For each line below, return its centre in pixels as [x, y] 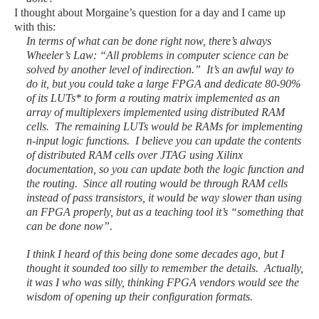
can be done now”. [69, 226]
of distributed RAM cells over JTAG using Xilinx [135, 155]
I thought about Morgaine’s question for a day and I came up [150, 12]
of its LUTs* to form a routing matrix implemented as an [153, 98]
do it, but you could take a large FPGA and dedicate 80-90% [163, 84]
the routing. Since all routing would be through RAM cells [157, 183]
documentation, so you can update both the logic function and [165, 169]
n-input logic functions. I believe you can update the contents [164, 141]
